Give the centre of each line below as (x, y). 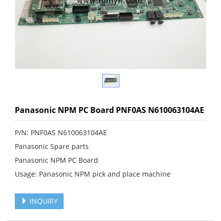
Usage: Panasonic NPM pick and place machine (93, 174)
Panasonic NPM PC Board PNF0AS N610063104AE (110, 110)
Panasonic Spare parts (52, 146)
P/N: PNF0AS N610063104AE (61, 132)
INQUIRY (43, 201)
